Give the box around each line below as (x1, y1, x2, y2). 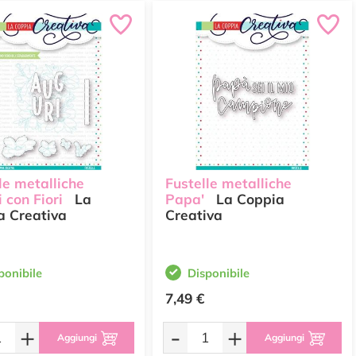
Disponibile (188, 265, 250, 281)
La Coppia (212, 191, 284, 208)
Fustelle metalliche (165, 175, 292, 192)
